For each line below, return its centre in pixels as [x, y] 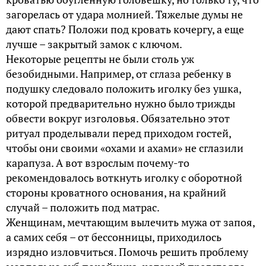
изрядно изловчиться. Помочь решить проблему [127, 251]
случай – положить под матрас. [83, 207]
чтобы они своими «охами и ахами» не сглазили [125, 148]
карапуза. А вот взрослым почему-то [98, 162]
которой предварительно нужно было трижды [121, 103]
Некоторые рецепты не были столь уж [100, 58]
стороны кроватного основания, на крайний [116, 192]
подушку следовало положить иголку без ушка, [123, 88]
